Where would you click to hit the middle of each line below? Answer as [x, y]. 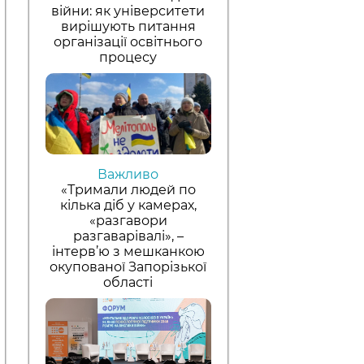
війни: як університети [128, 11]
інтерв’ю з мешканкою [128, 251]
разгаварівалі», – [128, 236]
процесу [128, 57]
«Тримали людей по [128, 189]
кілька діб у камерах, [128, 205]
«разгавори [128, 220]
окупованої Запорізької [128, 266]
